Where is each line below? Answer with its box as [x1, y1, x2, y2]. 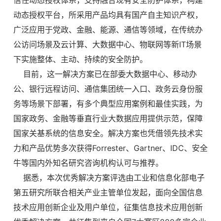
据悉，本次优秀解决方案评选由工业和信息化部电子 [13, 172, 205, 183]
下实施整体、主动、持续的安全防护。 [13, 54, 147, 64]
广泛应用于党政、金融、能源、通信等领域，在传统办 [13, 24, 203, 35]
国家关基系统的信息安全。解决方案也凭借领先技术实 [13, 128, 203, 138]
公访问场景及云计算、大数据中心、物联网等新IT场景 [13, 39, 202, 49]
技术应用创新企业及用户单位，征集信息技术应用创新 [13, 202, 203, 212]
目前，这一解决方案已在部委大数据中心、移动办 [13, 69, 197, 79]
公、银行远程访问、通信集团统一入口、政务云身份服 [13, 83, 203, 94]
